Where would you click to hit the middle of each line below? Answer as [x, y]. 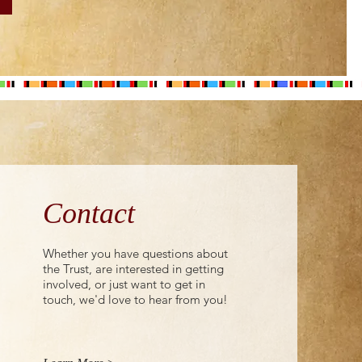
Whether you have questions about [136, 253]
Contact [89, 213]
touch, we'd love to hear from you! [137, 299]
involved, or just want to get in [124, 284]
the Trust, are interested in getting [134, 268]
